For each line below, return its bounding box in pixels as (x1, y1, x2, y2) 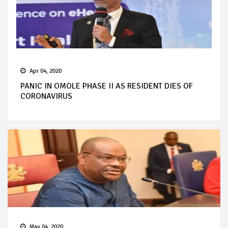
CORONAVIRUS (20, 91, 72, 101)
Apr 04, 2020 (30, 67, 62, 75)
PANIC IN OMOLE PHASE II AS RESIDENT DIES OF (20, 80, 193, 91)
